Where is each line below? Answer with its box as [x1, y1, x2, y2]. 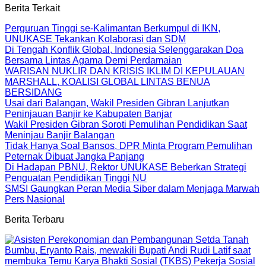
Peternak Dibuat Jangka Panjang [5, 151, 144, 161]
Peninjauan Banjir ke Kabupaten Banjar [5, 108, 172, 119]
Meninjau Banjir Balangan [5, 129, 115, 140]
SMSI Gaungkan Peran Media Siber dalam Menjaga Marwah [5, 183, 259, 194]
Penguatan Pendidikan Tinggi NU [5, 172, 147, 183]
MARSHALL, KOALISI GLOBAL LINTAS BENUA [5, 76, 210, 87]
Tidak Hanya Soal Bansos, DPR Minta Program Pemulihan [5, 140, 252, 151]
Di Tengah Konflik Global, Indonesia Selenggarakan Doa [5, 44, 243, 55]
